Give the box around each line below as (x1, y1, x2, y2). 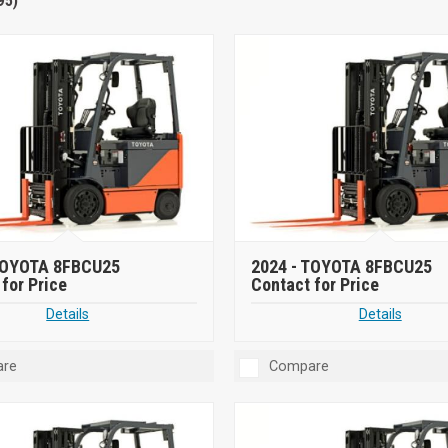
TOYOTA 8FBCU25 (299, 256, 432, 278)
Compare (268, 358, 329, 376)
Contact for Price (250, 274, 379, 296)
